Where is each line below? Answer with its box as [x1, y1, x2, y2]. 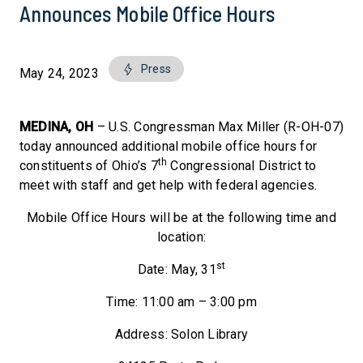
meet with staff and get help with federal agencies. [19, 177, 318, 193]
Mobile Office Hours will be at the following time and [27, 210, 336, 225]
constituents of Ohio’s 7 [19, 158, 158, 173]
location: [156, 229, 207, 245]
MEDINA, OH [19, 119, 97, 135]
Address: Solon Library [114, 327, 249, 342]
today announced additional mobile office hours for [19, 139, 317, 154]
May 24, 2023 [19, 66, 99, 81]
